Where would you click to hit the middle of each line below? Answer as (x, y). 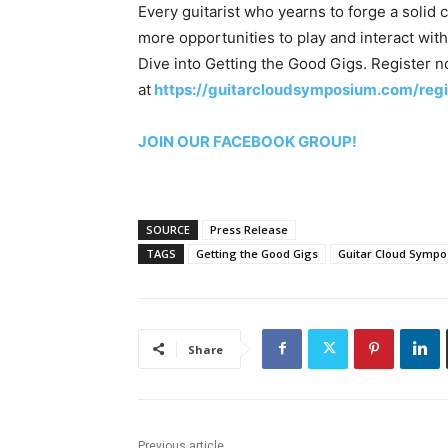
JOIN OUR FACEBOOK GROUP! (247, 141)
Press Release (249, 229)
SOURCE (168, 229)
